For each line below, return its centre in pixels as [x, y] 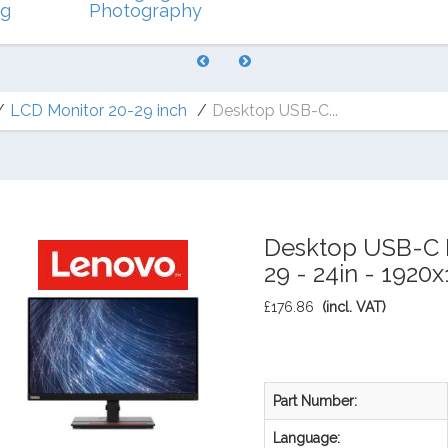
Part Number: [314, 401]
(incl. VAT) [353, 307]
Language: [306, 438]
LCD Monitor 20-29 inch [98, 110]
